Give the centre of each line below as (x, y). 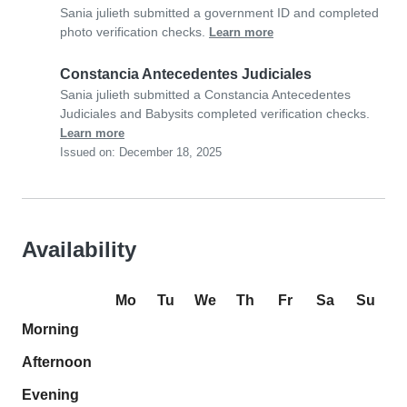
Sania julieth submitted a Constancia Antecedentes (205, 95)
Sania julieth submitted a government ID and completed (219, 13)
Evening (50, 395)
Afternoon (57, 362)
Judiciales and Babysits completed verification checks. (215, 114)
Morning (50, 330)
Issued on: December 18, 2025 (141, 153)
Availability (79, 250)
